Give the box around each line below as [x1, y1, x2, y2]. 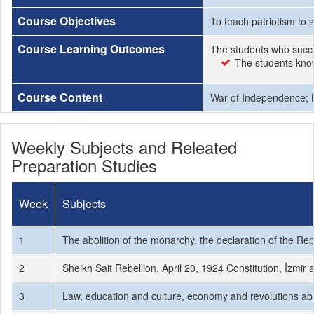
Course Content [18, 89, 102, 105]
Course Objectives [18, 13, 116, 29]
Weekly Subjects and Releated [11, 135, 237, 159]
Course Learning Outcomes [18, 41, 165, 57]
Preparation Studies [11, 153, 157, 177]
